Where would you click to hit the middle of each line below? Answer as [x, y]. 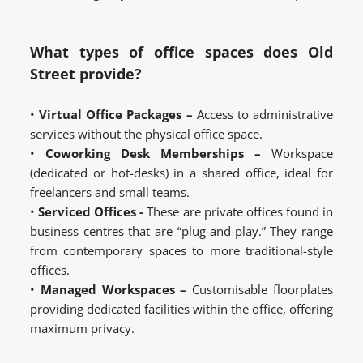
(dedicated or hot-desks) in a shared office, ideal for [181, 173]
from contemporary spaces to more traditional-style [181, 251]
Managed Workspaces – [113, 290]
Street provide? [86, 74]
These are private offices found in [239, 212]
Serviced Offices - [91, 212]
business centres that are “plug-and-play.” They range [181, 231]
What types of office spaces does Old [181, 52]
